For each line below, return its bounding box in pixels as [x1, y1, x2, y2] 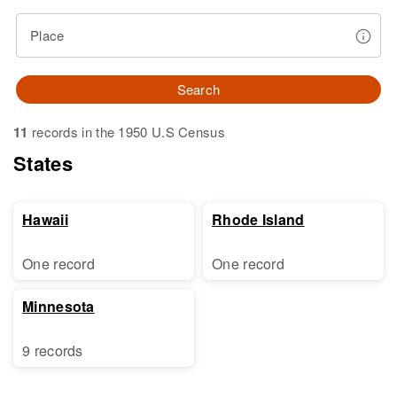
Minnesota [22, 296, 95, 316]
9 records [22, 340, 83, 361]
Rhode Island [212, 209, 305, 230]
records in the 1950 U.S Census [27, 122, 225, 141]
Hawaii [22, 209, 68, 230]
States [13, 149, 73, 177]
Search [176, 80, 221, 98]
